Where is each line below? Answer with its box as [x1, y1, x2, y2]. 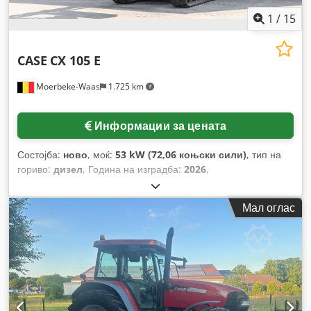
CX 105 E [50, 52, 101, 69]
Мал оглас [242, 200, 295, 216]
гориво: [17, 162, 53, 176]
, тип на [246, 148, 281, 162]
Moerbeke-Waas [34, 81, 100, 93]
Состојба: [17, 148, 63, 162]
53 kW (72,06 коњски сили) [115, 148, 246, 162]
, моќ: [87, 148, 115, 162]
